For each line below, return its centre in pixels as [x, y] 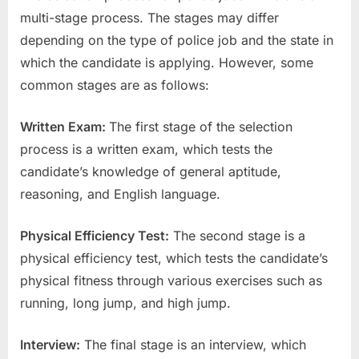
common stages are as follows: [115, 85]
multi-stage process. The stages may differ [149, 17]
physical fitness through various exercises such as [171, 280]
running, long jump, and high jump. [125, 303]
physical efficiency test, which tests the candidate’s [174, 258]
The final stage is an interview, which [193, 344]
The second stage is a [237, 235]
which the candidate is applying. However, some [167, 62]
